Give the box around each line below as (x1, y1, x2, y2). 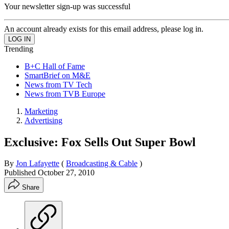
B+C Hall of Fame (25, 61, 85, 71)
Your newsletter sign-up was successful (4, 2, 130, 11)
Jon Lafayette (16, 159, 59, 168)
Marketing (25, 106, 58, 116)
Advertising (25, 116, 62, 125)
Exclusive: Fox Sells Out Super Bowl (4, 135, 196, 149)
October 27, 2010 (38, 168, 95, 177)
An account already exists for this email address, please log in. (4, 24, 203, 33)
